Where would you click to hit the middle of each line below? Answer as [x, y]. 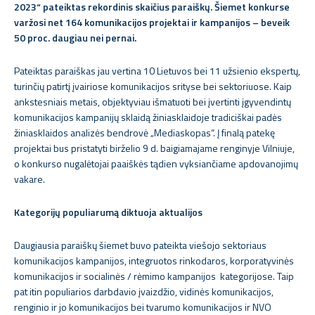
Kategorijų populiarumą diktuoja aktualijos [108, 212]
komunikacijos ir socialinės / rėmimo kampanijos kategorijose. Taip [154, 276]
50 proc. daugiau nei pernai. [75, 38]
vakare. [30, 179]
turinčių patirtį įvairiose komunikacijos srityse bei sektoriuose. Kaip [153, 86]
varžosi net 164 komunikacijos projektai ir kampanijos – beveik [152, 22]
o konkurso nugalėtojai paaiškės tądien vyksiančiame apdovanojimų [156, 163]
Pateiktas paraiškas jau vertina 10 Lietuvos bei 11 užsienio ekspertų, [157, 71]
